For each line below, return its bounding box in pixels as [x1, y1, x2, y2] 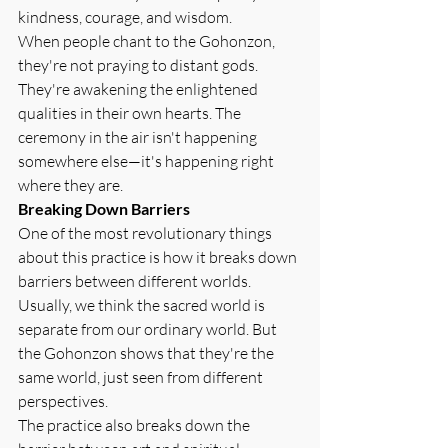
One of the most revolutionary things [18, 222, 275, 243]
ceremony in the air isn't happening [18, 126, 260, 147]
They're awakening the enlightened [18, 78, 261, 99]
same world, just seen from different [18, 366, 266, 387]
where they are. [18, 174, 123, 195]
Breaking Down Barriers [18, 198, 190, 218]
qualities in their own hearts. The [18, 102, 244, 123]
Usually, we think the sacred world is [18, 294, 268, 315]
